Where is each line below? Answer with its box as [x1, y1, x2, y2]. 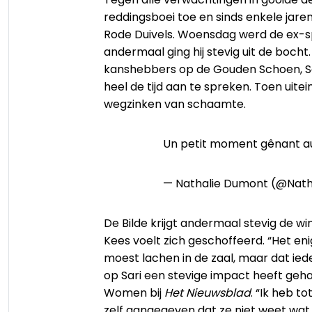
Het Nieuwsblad [164, 284, 251, 301]
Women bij [104, 284, 164, 301]
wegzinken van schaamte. [104, 95, 246, 112]
